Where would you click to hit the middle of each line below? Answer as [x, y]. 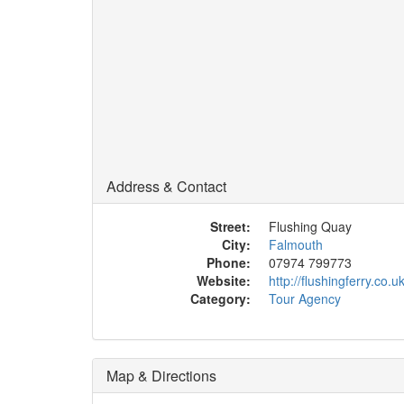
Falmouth [296, 244]
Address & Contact [166, 186]
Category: [220, 298]
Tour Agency [305, 298]
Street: [230, 226]
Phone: [229, 262]
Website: [224, 280]
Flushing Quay [310, 226]
